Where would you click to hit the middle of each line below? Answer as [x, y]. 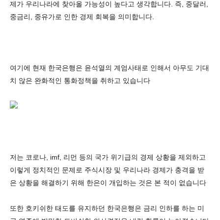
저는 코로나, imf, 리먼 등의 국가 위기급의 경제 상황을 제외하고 [108, 157]
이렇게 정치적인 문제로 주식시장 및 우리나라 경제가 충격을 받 [107, 170]
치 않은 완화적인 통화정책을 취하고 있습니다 [80, 81]
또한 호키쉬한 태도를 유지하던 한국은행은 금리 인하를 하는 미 [107, 208]
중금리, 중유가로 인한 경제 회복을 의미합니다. [82, 17]
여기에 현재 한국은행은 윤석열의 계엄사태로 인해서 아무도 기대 [110, 68]
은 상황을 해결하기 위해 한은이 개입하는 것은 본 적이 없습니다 [108, 183]
